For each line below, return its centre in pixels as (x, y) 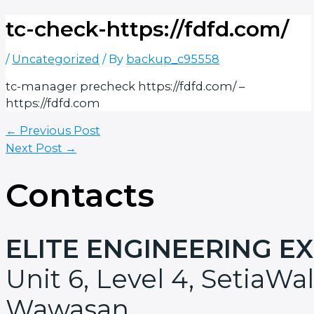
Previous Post (59, 130)
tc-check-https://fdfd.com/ (147, 29)
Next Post (35, 148)
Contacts (80, 195)
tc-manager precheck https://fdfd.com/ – (125, 86)
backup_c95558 (173, 59)
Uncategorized (56, 59)
